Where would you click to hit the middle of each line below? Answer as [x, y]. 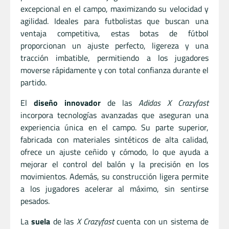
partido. [33, 82]
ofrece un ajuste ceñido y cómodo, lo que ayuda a [114, 152]
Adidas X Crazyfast [174, 102]
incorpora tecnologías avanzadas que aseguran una [114, 115]
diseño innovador [67, 102]
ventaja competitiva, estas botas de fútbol [114, 33]
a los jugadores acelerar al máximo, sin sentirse [114, 188]
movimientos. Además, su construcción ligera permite [114, 176]
